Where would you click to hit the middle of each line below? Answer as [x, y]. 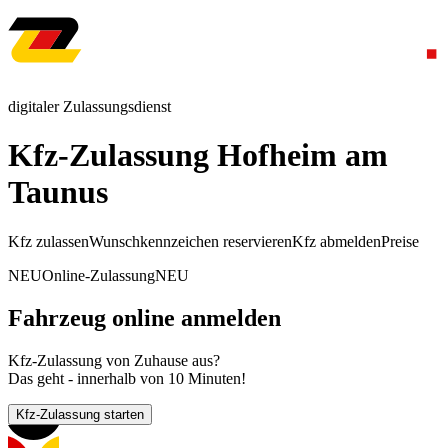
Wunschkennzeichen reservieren [190, 241]
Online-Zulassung [98, 275]
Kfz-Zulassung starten [80, 414]
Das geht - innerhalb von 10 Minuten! [127, 378]
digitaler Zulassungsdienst [89, 106]
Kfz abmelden [336, 241]
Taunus [58, 192]
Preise [400, 241]
